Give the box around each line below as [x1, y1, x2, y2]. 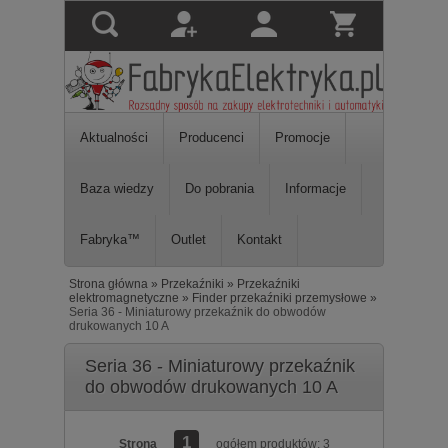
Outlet [171, 232, 206, 248]
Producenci [179, 130, 244, 146]
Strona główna [69, 277, 148, 292]
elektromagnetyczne [69, 291, 179, 306]
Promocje [275, 130, 330, 146]
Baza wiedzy [80, 181, 154, 197]
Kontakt [237, 232, 282, 248]
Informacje [285, 181, 346, 197]
